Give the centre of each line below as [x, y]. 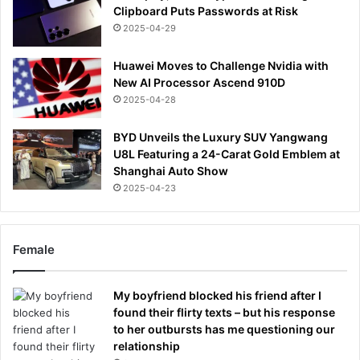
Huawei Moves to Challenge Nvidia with [221, 65]
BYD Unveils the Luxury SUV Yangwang [221, 137]
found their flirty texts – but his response [224, 312]
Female [34, 249]
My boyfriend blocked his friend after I [217, 295]
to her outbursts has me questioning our [224, 329]
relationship [147, 346]
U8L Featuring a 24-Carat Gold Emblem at [227, 153]
